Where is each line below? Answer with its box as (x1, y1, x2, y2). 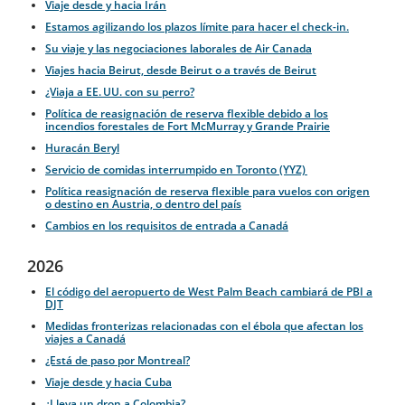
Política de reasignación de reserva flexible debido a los (45, 106, 328, 122)
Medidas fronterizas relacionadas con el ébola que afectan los (45, 318, 363, 334)
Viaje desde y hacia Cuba (45, 374, 172, 391)
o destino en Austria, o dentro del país (45, 196, 241, 212)
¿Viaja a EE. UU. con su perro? (45, 84, 194, 100)
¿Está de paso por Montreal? (45, 353, 190, 369)
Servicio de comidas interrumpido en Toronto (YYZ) (45, 162, 307, 178)
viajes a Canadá (45, 331, 126, 347)
